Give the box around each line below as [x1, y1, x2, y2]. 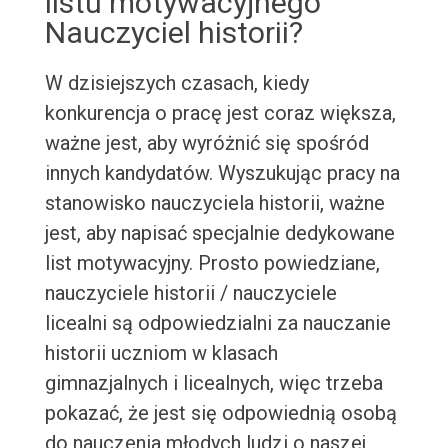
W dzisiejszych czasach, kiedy [44, 71, 309, 96]
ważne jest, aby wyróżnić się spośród [44, 131, 369, 156]
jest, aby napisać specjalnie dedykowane [44, 221, 395, 246]
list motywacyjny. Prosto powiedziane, [44, 251, 380, 276]
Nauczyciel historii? [44, 15, 303, 51]
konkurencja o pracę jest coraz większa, [44, 101, 396, 126]
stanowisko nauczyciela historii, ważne [44, 191, 385, 216]
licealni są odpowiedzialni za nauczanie [44, 311, 391, 336]
